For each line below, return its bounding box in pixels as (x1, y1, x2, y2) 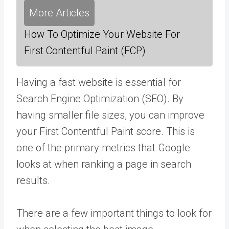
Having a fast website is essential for (16, 76, 181, 88)
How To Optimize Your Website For (24, 28, 180, 40)
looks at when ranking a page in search (16, 157, 191, 170)
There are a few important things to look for (16, 207, 212, 219)
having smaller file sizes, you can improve (16, 108, 204, 121)
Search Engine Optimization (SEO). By (16, 92, 184, 105)
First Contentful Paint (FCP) (24, 44, 146, 57)
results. (16, 174, 50, 187)
